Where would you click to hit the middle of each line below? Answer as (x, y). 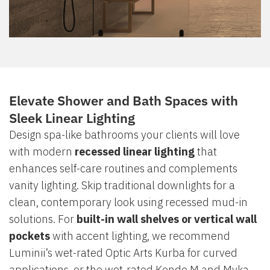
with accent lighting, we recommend (140, 236)
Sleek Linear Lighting (72, 118)
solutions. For (43, 219)
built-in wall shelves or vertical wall (167, 219)
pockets (30, 236)
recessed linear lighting (135, 152)
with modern (42, 152)
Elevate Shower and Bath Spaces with (124, 101)
